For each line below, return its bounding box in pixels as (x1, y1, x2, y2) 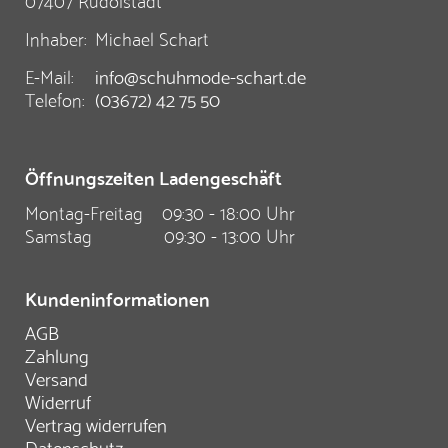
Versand (25, 361, 88, 393)
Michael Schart (90, 21, 209, 53)
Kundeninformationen (25, 280, 210, 313)
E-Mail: (25, 59, 74, 91)
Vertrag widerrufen (25, 407, 167, 439)
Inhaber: (25, 21, 87, 53)
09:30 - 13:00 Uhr (164, 217, 295, 250)
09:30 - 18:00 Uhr (162, 194, 295, 227)
